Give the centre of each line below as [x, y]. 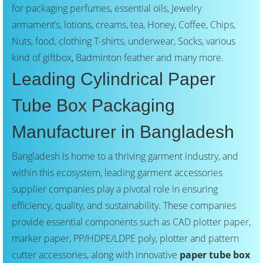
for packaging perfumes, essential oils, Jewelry [107, 9]
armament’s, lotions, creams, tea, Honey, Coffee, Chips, [124, 25]
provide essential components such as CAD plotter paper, [131, 222]
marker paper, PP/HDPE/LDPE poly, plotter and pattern [125, 239]
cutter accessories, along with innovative [96, 255]
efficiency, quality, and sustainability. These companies [124, 206]
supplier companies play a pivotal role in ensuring [115, 189]
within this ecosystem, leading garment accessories [117, 173]
